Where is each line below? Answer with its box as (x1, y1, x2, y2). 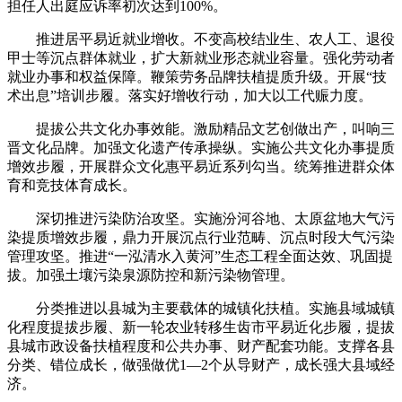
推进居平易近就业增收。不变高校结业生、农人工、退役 (7, 31, 395, 47)
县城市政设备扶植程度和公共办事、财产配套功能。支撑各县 (7, 337, 395, 354)
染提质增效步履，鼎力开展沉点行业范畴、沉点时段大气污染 (7, 229, 395, 245)
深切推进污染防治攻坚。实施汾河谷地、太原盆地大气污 (7, 210, 395, 226)
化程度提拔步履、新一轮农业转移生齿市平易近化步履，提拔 (7, 319, 395, 335)
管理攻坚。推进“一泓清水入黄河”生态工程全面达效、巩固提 (7, 248, 393, 264)
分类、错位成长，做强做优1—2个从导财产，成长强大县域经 (7, 356, 395, 372)
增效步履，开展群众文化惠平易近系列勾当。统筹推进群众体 (7, 158, 395, 174)
